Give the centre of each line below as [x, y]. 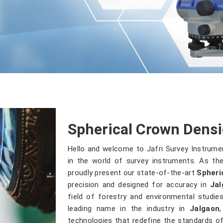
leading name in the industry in [129, 208]
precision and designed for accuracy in [139, 184]
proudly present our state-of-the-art [132, 172]
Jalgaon [205, 208]
